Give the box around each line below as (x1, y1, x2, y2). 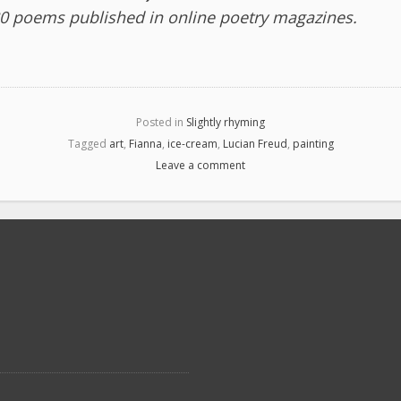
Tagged (67, 135, 109, 151)
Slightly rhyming (186, 114, 265, 130)
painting (292, 135, 334, 151)
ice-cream (166, 135, 218, 151)
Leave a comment (156, 157, 245, 173)
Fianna (128, 135, 162, 151)
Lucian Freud (222, 135, 287, 151)
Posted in (136, 114, 186, 130)
